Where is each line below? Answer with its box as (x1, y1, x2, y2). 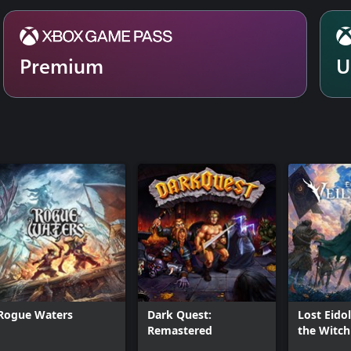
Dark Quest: (147, 307, 212, 322)
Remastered (147, 323, 212, 338)
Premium (20, 52, 103, 79)
